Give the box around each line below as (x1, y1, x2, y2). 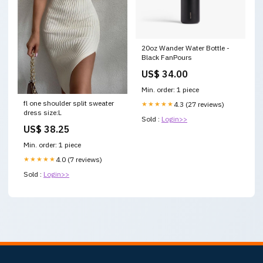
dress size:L (23, 107, 62, 117)
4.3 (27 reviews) (174, 99, 224, 109)
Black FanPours (141, 52, 192, 62)
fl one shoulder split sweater (23, 98, 114, 107)
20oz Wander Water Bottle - (141, 43, 230, 52)
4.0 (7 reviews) (56, 154, 102, 164)
